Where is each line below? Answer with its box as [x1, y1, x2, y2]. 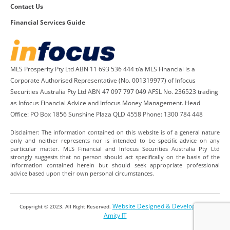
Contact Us [10, 2, 43, 11]
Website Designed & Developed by [112, 201, 211, 210]
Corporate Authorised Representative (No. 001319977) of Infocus [10, 75, 196, 85]
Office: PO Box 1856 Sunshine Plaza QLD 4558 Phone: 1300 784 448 [10, 109, 203, 119]
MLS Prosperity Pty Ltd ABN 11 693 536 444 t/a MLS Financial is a [10, 64, 195, 73]
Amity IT [103, 210, 127, 220]
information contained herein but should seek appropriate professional [10, 161, 220, 169]
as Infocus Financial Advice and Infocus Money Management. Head [10, 98, 200, 107]
